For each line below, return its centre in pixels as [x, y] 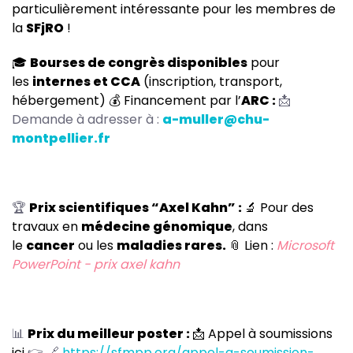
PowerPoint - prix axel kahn [96, 265]
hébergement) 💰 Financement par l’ [126, 101]
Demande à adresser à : [87, 120]
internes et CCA [86, 82]
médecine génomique [157, 227]
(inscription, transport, [211, 82]
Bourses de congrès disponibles [139, 63]
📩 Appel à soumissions [262, 334]
